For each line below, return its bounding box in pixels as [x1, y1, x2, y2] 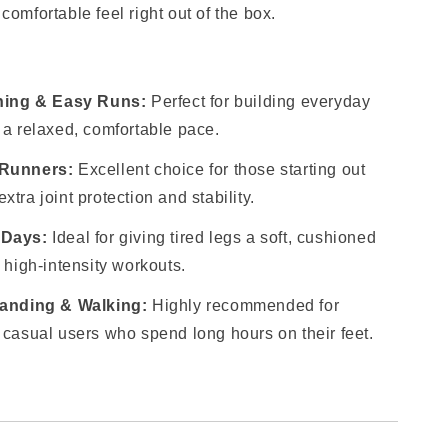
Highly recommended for [147, 297, 340, 314]
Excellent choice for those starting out [73, 161, 366, 178]
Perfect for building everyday [146, 93, 371, 110]
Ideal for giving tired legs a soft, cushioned [47, 229, 377, 246]
